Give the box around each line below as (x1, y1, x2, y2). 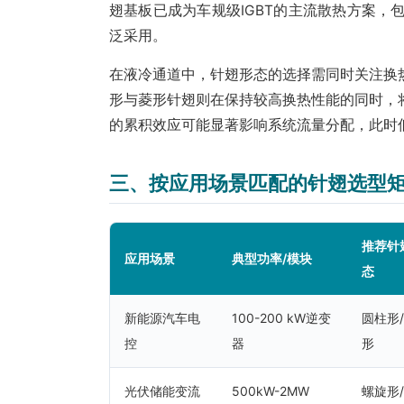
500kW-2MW (232, 383, 309, 399)
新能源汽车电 (124, 310, 200, 326)
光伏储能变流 (124, 383, 200, 399)
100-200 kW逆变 (232, 310, 331, 326)
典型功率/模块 (232, 251, 312, 266)
